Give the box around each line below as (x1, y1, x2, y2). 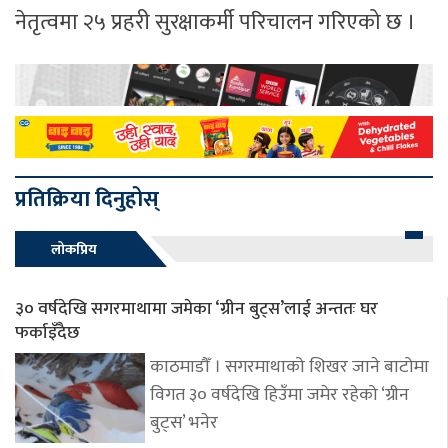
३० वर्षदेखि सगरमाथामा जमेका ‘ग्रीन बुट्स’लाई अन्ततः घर (15, 294, 378, 323)
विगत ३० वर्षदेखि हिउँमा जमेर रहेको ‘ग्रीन (150, 380, 409, 410)
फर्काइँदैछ (15, 318, 80, 347)
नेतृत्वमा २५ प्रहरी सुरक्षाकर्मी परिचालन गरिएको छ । (15, 4, 416, 42)
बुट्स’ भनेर (150, 408, 218, 438)
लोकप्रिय (51, 238, 97, 261)
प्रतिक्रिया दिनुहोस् (15, 181, 159, 218)
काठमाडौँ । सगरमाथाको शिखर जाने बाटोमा (150, 352, 429, 382)
